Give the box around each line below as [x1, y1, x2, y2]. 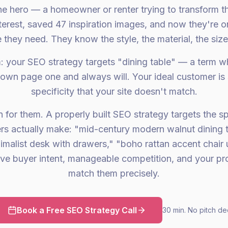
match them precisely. [68, 168, 160, 179]
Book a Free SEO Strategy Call [17, 205, 137, 215]
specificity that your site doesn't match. [31, 86, 197, 97]
